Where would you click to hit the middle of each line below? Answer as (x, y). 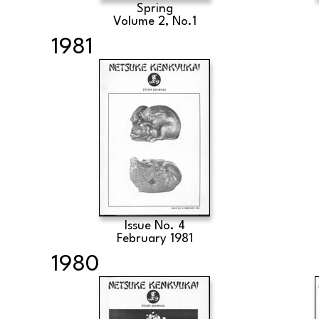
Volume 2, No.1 (155, 22)
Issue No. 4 (155, 226)
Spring (155, 9)
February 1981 (155, 239)
